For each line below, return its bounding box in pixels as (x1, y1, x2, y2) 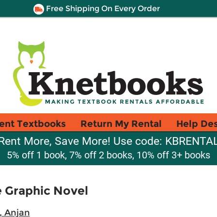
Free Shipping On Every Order (44, 4, 160, 13)
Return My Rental (80, 118, 162, 129)
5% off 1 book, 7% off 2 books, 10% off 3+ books (7, 149, 210, 161)
